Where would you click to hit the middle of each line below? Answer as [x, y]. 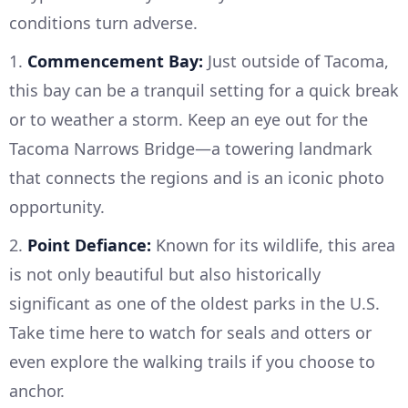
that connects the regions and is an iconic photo [197, 178]
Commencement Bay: [115, 61]
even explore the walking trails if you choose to [192, 362]
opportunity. [57, 207]
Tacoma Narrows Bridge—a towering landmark [191, 149]
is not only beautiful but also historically [165, 275]
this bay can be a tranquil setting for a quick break [204, 91]
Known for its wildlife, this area [273, 245]
